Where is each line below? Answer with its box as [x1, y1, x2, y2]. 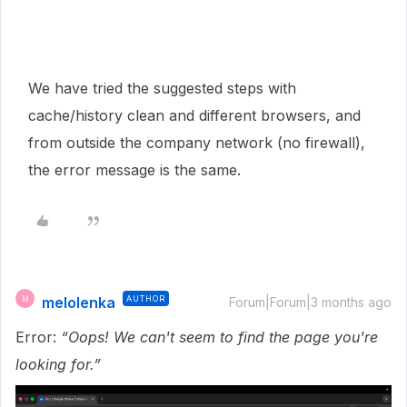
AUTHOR [126, 293, 165, 304]
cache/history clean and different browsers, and [28, 106, 361, 125]
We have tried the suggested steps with [28, 79, 296, 98]
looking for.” [15, 355, 105, 374]
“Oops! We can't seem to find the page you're [61, 328, 378, 347]
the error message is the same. [28, 161, 245, 180]
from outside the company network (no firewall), [28, 134, 365, 153]
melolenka [42, 293, 115, 313]
